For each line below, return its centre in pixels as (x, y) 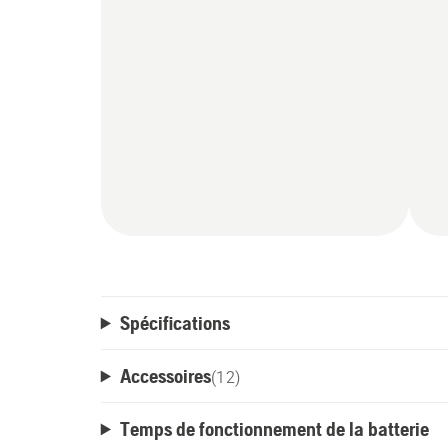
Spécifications (174, 323)
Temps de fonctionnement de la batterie (274, 429)
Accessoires (165, 376)
